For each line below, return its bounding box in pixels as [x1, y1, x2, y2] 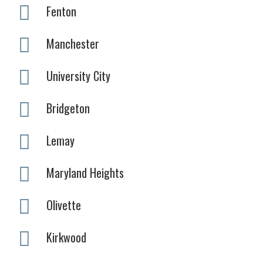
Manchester [46, 34, 99, 52]
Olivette [46, 195, 81, 214]
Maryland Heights [46, 163, 124, 181]
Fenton [46, 2, 76, 20]
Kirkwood [46, 228, 86, 246]
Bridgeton [46, 99, 90, 117]
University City [46, 66, 110, 85]
